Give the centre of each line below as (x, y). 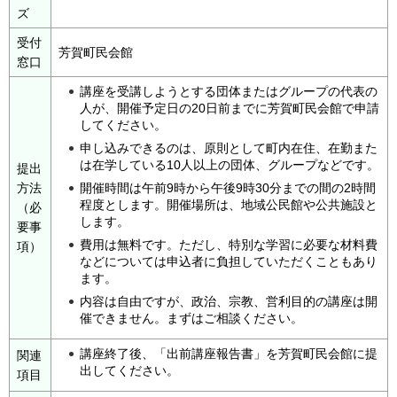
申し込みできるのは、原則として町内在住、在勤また (229, 148)
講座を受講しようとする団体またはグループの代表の (229, 92)
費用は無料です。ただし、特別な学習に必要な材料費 (229, 245)
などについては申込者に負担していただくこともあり (229, 262)
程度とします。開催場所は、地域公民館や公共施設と (229, 205)
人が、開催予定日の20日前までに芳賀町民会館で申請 (230, 109)
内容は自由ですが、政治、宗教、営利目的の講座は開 (229, 302)
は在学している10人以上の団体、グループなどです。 (230, 165)
